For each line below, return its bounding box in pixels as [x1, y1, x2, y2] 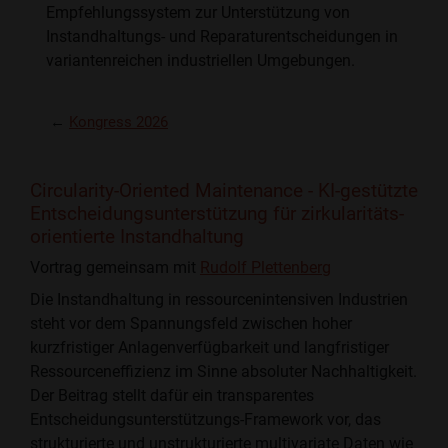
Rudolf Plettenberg [200, 258, 331, 278]
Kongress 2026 [69, 113, 168, 132]
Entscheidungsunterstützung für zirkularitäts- [30, 202, 404, 226]
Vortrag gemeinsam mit [30, 258, 200, 278]
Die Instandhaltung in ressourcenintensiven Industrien [30, 290, 408, 310]
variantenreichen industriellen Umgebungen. [46, 51, 355, 71]
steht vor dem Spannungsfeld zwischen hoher [30, 314, 352, 334]
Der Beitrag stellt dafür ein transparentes [30, 386, 314, 406]
